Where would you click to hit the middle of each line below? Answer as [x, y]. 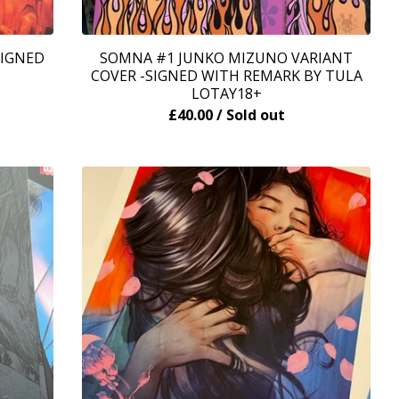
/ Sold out [250, 115]
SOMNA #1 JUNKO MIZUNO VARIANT [226, 58]
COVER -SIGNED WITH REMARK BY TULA [226, 76]
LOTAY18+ [226, 94]
